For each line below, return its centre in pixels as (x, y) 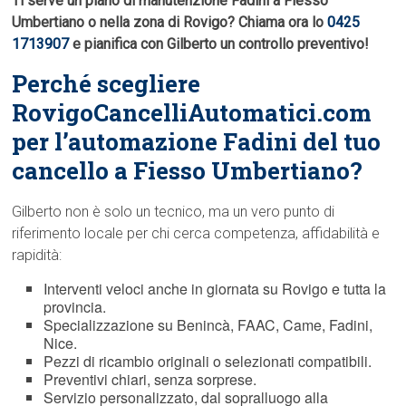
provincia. (75, 307)
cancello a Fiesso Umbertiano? (188, 171)
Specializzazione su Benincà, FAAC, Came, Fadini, (208, 325)
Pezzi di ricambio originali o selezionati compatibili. (208, 362)
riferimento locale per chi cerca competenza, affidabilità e (196, 234)
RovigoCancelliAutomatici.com (192, 113)
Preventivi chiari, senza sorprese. (150, 380)
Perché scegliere (106, 84)
